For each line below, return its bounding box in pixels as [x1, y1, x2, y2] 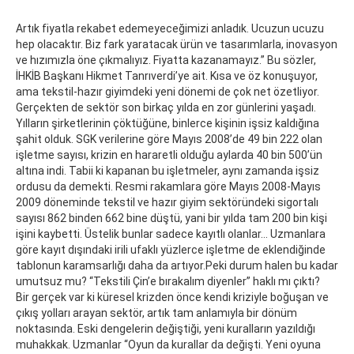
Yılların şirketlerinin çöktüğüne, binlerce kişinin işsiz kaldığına [16, 117, 319, 130]
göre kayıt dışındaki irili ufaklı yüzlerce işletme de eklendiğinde [16, 243, 326, 257]
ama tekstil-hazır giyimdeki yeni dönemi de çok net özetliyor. [16, 85, 319, 99]
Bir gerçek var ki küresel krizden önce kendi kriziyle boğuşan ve [16, 291, 329, 304]
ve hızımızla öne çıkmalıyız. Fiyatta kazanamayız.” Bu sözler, [16, 54, 316, 67]
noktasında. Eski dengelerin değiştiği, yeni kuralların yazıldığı [16, 322, 315, 336]
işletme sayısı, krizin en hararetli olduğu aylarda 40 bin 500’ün [16, 149, 322, 162]
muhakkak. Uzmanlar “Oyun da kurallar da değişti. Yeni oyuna [16, 338, 321, 352]
